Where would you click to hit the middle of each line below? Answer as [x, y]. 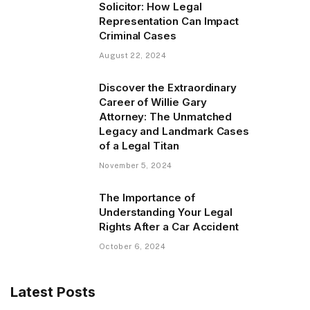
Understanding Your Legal [166, 212]
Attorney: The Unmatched [166, 116]
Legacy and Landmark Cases [174, 131]
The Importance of [147, 197]
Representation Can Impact [169, 21]
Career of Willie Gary [153, 102]
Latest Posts [53, 292]
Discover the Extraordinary [168, 87]
